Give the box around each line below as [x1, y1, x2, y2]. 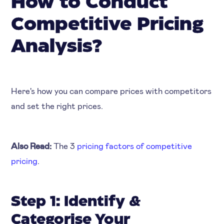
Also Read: [11, 140, 54, 151]
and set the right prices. [11, 100, 103, 111]
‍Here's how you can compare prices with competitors [11, 85, 212, 96]
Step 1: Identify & [11, 195, 141, 209]
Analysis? [11, 38, 102, 56]
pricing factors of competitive [77, 140, 192, 151]
